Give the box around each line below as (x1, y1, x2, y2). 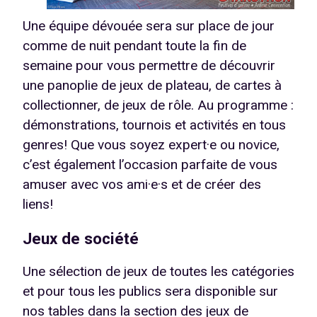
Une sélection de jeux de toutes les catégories (23, 263, 294, 279)
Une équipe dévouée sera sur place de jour (23, 18, 275, 35)
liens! (23, 196, 53, 213)
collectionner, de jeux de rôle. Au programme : (23, 97, 294, 114)
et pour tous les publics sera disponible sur (23, 282, 278, 299)
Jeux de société (23, 229, 139, 248)
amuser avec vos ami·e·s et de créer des (23, 176, 261, 193)
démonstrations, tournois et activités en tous (23, 117, 286, 134)
